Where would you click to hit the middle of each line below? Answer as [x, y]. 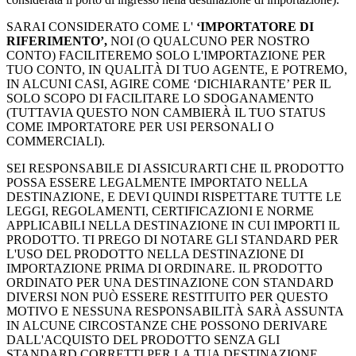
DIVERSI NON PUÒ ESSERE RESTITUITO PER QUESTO [167, 297]
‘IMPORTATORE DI [253, 27]
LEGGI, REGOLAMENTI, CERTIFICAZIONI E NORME [160, 211]
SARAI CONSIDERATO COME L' [100, 27]
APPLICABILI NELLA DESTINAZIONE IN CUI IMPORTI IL [173, 226]
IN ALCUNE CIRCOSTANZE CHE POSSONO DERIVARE [167, 326]
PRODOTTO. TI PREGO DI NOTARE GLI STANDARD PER [172, 240]
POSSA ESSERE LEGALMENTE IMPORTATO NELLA [157, 183]
